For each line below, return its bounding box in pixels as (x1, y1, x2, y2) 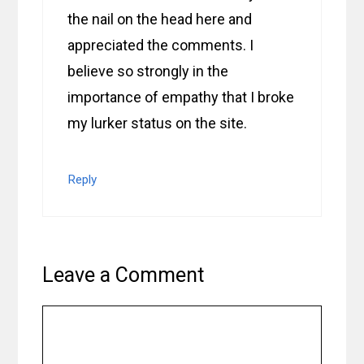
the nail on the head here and (67, 11, 253, 28)
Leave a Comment (42, 263, 205, 288)
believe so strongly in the (67, 63, 229, 80)
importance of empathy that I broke (67, 89, 295, 106)
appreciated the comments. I (67, 37, 254, 54)
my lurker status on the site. (67, 115, 248, 132)
